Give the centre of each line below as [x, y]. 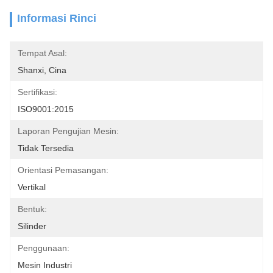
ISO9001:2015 [46, 109]
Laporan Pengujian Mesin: [68, 131]
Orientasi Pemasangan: [63, 170]
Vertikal [32, 187]
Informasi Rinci [57, 18]
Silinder [32, 226]
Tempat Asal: [42, 53]
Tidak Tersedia [46, 148]
